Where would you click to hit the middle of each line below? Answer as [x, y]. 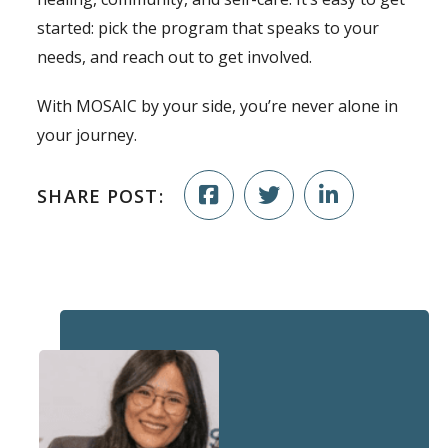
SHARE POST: [100, 195]
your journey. [87, 135]
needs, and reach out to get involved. [175, 57]
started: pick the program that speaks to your [208, 28]
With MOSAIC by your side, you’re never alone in [218, 106]
